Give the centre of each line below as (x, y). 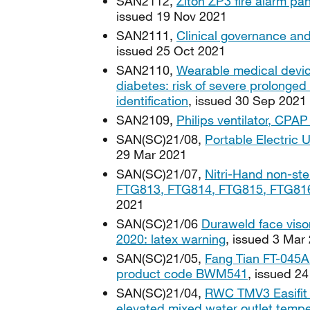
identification (152, 100)
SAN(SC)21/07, (161, 174)
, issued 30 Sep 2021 (247, 100)
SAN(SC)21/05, (161, 258)
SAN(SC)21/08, (161, 139)
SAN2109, (146, 120)
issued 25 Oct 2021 (171, 51)
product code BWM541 (182, 273)
